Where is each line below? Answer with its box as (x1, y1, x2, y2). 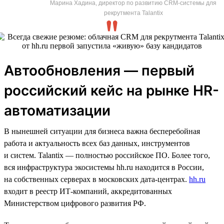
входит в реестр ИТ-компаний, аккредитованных (4, 186, 172, 195)
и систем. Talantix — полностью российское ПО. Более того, (4, 150, 210, 159)
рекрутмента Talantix (103, 9, 163, 16)
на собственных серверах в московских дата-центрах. (4, 174, 189, 183)
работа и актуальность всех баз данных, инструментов (4, 138, 190, 147)
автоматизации (4, 101, 110, 119)
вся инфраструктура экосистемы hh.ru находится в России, (4, 162, 204, 171)
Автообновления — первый (4, 61, 194, 79)
